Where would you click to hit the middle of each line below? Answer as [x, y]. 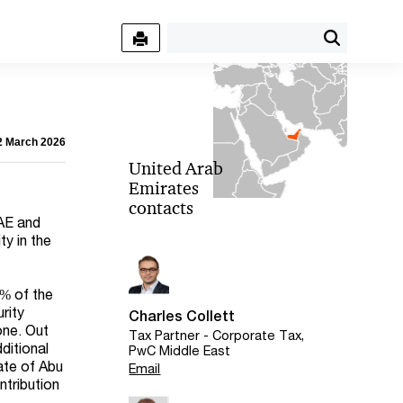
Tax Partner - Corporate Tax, [217, 336]
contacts [161, 208]
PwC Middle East [180, 351]
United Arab [176, 168]
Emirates [164, 188]
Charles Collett [182, 316]
